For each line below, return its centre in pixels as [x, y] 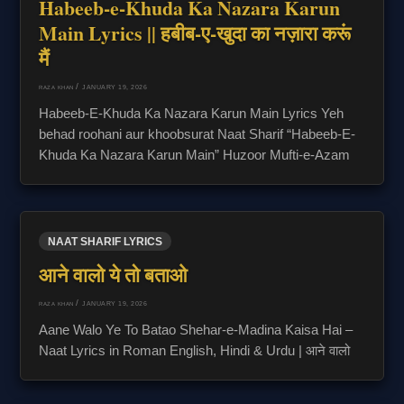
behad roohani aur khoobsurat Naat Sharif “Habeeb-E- [197, 134]
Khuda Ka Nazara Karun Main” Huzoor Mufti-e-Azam [195, 155]
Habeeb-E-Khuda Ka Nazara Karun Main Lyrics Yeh [192, 113]
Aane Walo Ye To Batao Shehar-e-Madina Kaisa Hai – [196, 330]
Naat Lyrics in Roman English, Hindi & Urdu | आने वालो [195, 350]
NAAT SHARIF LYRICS [106, 242]
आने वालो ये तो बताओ [114, 274]
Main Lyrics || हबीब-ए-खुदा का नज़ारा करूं [195, 33]
